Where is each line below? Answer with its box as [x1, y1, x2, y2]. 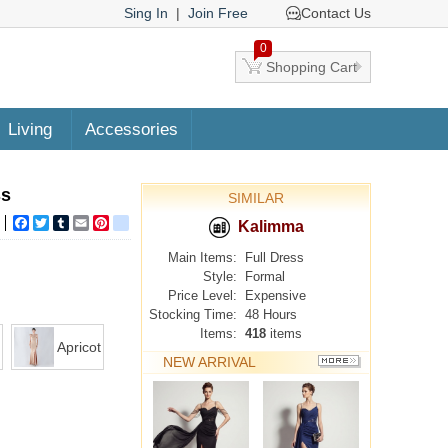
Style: [203, 269, 237, 284]
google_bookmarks [129, 215, 250, 231]
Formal [245, 269, 285, 284]
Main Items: [168, 250, 237, 265]
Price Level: [168, 288, 237, 303]
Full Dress [245, 250, 304, 265]
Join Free [188, 5, 248, 21]
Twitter [49, 215, 91, 231]
